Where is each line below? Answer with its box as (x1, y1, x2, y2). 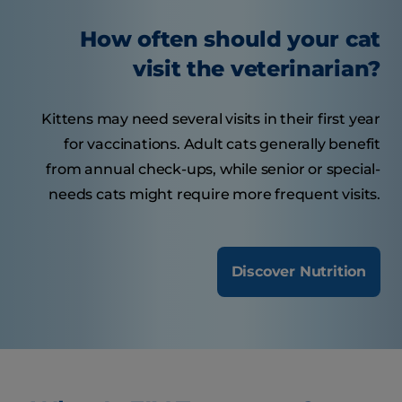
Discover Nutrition (231, 263, 366, 281)
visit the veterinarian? (132, 56, 380, 83)
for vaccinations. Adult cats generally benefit (64, 135, 380, 153)
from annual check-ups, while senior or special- (46, 161, 380, 179)
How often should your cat (80, 26, 380, 53)
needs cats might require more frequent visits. (48, 186, 380, 204)
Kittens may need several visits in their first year (41, 110, 380, 128)
